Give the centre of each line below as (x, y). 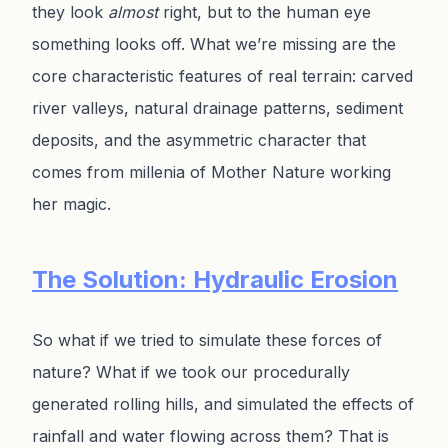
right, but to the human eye (264, 12)
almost (133, 12)
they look (70, 12)
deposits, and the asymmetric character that (199, 140)
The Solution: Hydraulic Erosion (215, 280)
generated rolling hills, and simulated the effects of (223, 404)
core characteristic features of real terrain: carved (222, 76)
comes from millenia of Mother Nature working (211, 172)
